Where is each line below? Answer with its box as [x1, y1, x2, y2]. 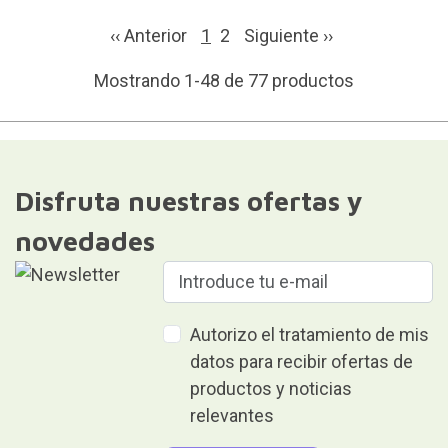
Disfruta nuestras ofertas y [14, 184, 363, 217]
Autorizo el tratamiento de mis [190, 323, 430, 345]
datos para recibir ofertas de [190, 350, 414, 372]
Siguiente [244, 24, 323, 46]
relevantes [190, 404, 275, 426]
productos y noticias [190, 377, 353, 399]
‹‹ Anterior [110, 24, 191, 46]
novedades [14, 224, 155, 257]
